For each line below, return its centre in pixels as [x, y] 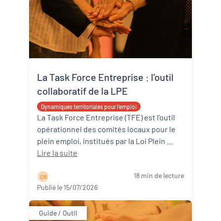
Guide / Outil [58, 213]
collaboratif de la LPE [82, 91]
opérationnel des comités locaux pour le [106, 129]
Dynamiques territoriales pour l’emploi [89, 107]
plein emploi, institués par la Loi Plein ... [170, 141]
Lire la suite [57, 153]
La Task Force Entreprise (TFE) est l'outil [106, 117]
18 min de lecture [159, 175]
